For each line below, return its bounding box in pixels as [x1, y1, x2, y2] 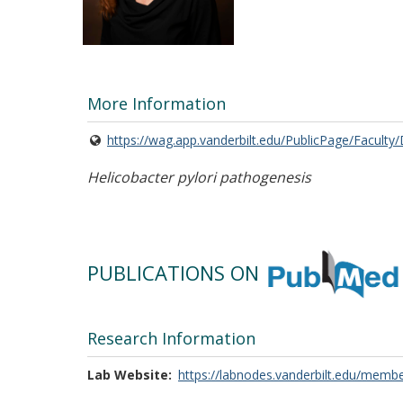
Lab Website [87, 365, 168, 383]
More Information [87, 92, 226, 114]
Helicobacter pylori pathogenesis [87, 166, 311, 187]
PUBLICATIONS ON [87, 258, 264, 286]
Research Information [87, 327, 255, 349]
